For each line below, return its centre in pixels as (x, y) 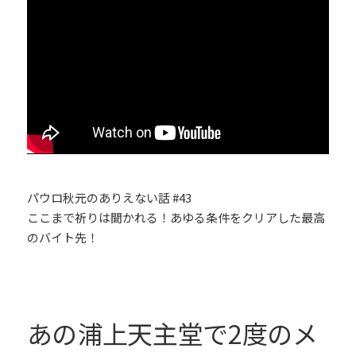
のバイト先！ (62, 238)
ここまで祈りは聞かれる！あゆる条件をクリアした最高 (176, 218)
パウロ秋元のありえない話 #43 (109, 198)
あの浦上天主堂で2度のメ (172, 333)
